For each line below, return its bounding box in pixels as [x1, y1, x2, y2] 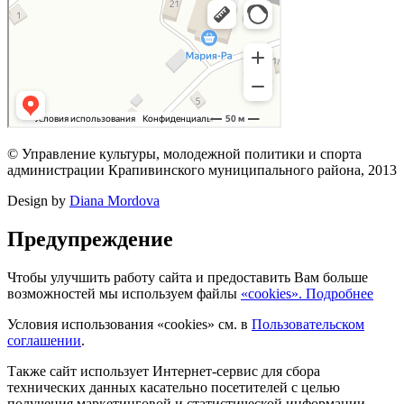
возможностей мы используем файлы [7, 286, 241, 301]
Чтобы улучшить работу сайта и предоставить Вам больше [7, 270, 368, 285]
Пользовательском [252, 317, 364, 332]
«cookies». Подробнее [241, 286, 373, 301]
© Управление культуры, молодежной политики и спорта [7, 146, 362, 162]
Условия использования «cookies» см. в [7, 317, 252, 332]
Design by [7, 193, 69, 209]
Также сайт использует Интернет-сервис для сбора [7, 363, 320, 379]
